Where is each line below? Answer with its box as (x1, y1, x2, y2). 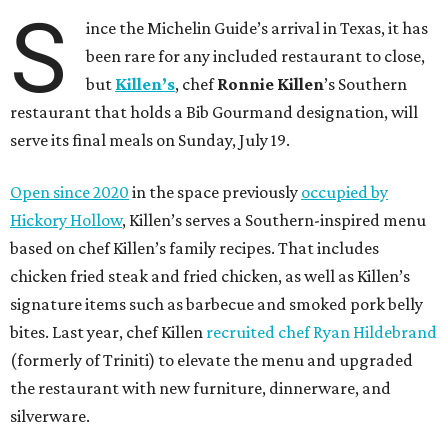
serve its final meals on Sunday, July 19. (10, 129, 290, 150)
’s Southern (324, 73, 408, 94)
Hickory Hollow (10, 209, 122, 230)
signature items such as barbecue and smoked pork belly (10, 293, 423, 314)
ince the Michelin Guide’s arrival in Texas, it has (86, 17, 429, 38)
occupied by (301, 181, 388, 202)
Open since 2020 (10, 181, 129, 202)
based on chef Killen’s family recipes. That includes (10, 237, 379, 258)
